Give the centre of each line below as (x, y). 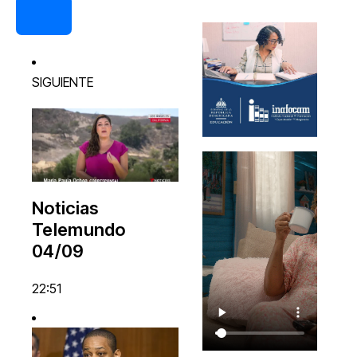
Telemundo (79, 229)
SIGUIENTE (63, 82)
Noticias (65, 208)
